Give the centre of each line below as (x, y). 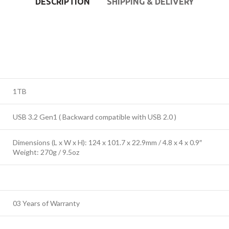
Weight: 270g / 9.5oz (46, 152)
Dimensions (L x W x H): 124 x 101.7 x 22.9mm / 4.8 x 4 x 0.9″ (107, 142)
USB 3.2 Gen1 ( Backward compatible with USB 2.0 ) (95, 117)
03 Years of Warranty (46, 203)
